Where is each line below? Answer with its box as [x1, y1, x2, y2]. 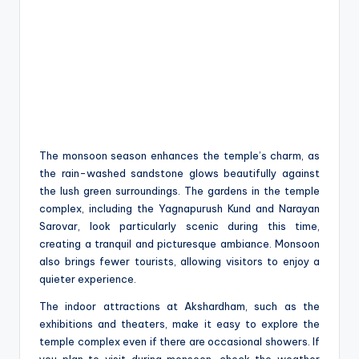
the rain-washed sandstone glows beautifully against [39, 166, 320, 179]
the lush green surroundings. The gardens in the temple [39, 184, 320, 197]
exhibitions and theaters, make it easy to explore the [39, 317, 320, 330]
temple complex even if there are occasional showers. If [39, 334, 320, 348]
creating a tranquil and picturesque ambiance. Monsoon [39, 236, 320, 250]
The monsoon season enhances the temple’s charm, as [39, 148, 320, 162]
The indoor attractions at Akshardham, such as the [39, 299, 320, 313]
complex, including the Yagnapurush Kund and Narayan [39, 201, 320, 215]
